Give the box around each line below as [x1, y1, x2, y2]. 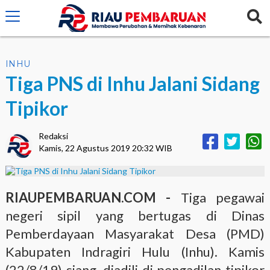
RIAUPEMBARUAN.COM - [5, 189, 181, 206]
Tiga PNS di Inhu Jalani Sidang [5, 72, 260, 95]
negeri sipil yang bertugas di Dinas [5, 207, 265, 224]
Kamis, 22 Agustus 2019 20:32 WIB [38, 143, 172, 153]
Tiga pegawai [180, 189, 265, 206]
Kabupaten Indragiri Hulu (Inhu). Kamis [5, 243, 265, 260]
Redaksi [38, 131, 68, 141]
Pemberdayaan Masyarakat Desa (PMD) [5, 225, 265, 242]
